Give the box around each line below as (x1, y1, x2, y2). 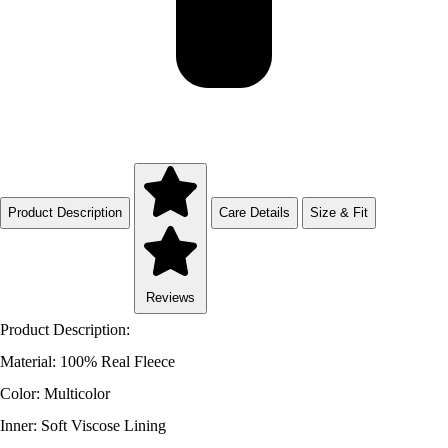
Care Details (219, 204, 290, 220)
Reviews (146, 290, 195, 306)
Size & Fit (310, 204, 368, 220)
